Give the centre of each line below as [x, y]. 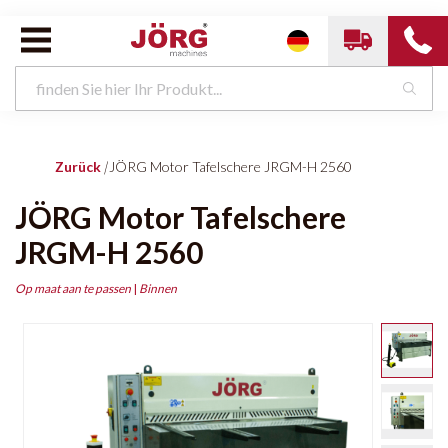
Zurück [78, 166]
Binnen [158, 288]
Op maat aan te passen [73, 288]
